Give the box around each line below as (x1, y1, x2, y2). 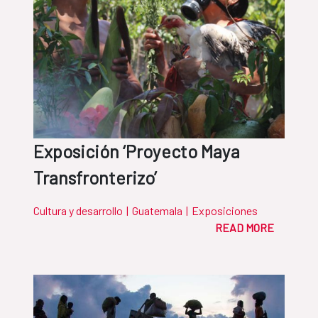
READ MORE (215, 221, 274, 235)
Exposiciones (192, 204, 258, 218)
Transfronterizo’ (33, 167, 157, 189)
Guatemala (132, 204, 182, 218)
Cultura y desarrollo (33, 204, 123, 218)
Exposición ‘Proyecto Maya (33, 141, 240, 163)
